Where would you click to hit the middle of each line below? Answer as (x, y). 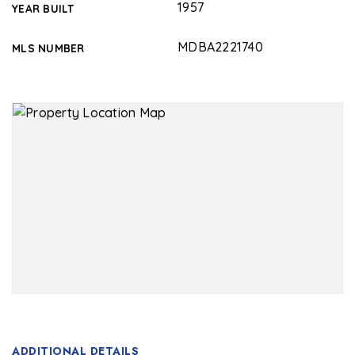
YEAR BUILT (43, 8)
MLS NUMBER (48, 48)
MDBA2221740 (220, 47)
